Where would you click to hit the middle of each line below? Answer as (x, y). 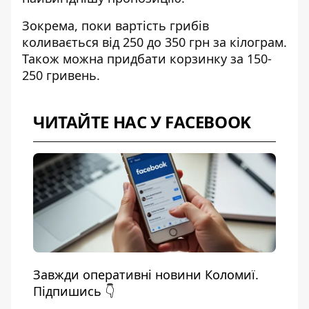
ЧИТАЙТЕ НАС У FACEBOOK (142, 122)
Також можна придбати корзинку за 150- (147, 59)
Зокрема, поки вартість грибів (116, 26)
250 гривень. (61, 75)
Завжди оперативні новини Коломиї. (146, 275)
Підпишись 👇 (74, 291)
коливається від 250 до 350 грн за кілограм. (154, 42)
